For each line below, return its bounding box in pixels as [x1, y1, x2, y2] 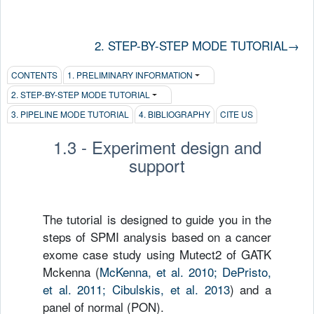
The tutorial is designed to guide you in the [43, 210, 271, 228]
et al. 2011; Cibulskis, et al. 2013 [43, 280, 230, 299]
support [129, 153, 185, 178]
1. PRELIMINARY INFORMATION [67, 69, 193, 81]
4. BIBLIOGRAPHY [139, 108, 211, 121]
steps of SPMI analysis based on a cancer [43, 228, 271, 246]
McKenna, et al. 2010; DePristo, [100, 263, 271, 281]
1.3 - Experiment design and [53, 135, 261, 160]
